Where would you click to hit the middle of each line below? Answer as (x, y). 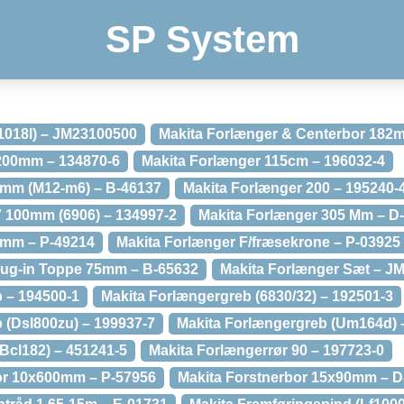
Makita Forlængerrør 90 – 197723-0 (266, 350)
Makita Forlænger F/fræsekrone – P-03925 (258, 242)
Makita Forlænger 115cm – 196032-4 (263, 161)
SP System (202, 39)
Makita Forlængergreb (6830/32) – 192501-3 (247, 296)
